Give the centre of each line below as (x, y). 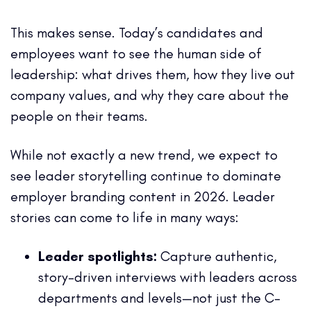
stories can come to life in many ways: (125, 217)
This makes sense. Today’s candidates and (137, 32)
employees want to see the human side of (136, 53)
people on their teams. (79, 116)
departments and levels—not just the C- (159, 297)
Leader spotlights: (98, 256)
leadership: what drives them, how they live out (153, 74)
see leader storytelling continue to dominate (146, 175)
